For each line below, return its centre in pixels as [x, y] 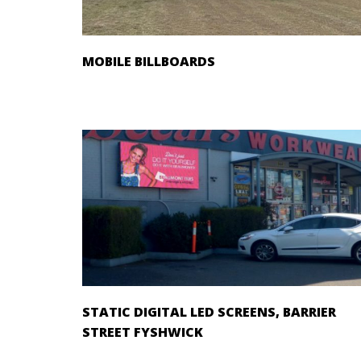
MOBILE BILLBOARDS [149, 62]
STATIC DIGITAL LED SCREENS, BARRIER [209, 312]
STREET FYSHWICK [143, 332]
